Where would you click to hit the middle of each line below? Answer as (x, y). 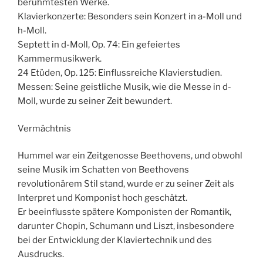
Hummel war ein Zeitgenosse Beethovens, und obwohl (130, 156)
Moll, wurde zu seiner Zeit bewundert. (95, 101)
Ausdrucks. (41, 254)
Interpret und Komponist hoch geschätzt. (102, 198)
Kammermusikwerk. (60, 59)
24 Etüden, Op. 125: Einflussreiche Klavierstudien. (120, 73)
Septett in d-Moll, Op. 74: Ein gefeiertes (99, 45)
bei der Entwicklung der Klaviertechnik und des (115, 240)
